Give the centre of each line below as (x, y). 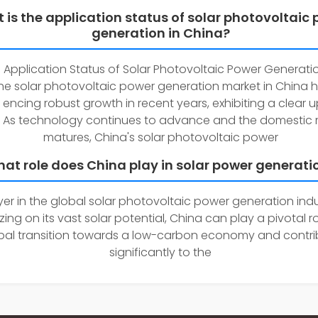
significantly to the (160, 252)
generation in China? (160, 33)
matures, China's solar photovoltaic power (160, 137)
